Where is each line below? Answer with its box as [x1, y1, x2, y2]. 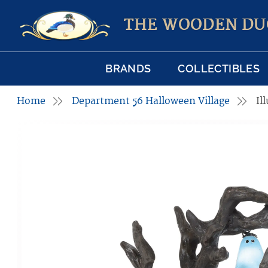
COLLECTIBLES [178, 62, 260, 75]
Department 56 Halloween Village [72, 95, 230, 108]
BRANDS [105, 62, 151, 75]
